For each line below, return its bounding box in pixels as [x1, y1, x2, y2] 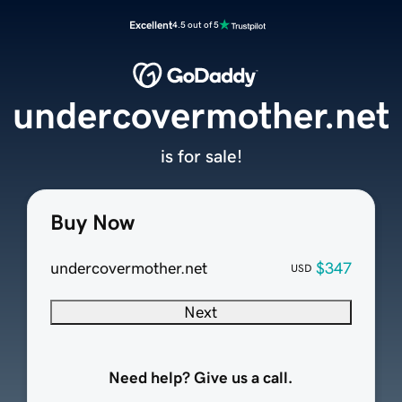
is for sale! [160, 147, 242, 166]
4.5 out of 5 [172, 20, 219, 30]
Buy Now [49, 212, 135, 234]
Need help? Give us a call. [109, 370, 293, 387]
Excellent [129, 20, 172, 31]
